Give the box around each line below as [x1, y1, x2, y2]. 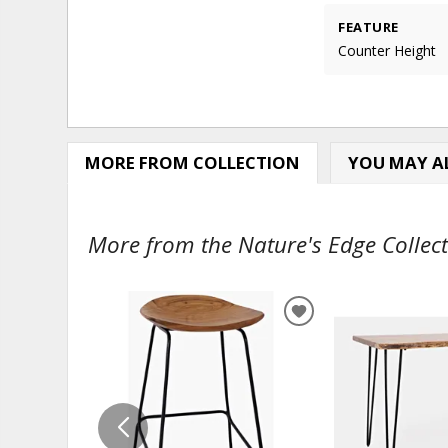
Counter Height [338, 41, 437, 61]
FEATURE [338, 17, 399, 36]
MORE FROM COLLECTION [84, 151, 300, 175]
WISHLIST [297, 355, 377, 379]
